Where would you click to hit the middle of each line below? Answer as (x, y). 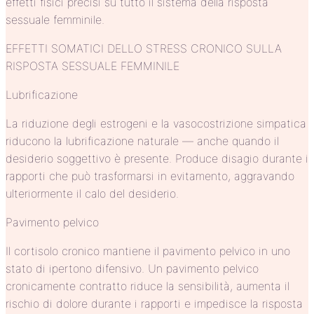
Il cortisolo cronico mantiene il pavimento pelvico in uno (148, 251)
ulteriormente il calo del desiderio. (92, 193)
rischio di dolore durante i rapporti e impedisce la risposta (154, 303)
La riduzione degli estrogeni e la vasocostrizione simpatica (156, 123)
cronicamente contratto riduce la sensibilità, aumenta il (148, 286)
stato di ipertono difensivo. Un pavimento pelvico (132, 268)
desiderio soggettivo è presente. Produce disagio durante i (157, 158)
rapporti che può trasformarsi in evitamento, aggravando (150, 176)
